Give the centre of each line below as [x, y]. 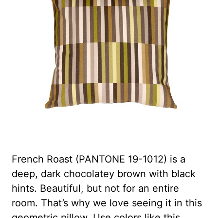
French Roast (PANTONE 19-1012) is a [99, 159]
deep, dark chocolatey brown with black [104, 173]
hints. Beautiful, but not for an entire [95, 188]
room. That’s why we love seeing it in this [107, 203]
